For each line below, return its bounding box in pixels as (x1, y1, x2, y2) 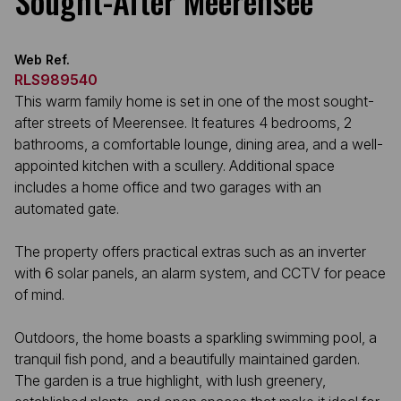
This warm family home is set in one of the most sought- (14, 92, 374, 110)
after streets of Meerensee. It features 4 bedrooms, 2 (14, 114, 352, 132)
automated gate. (14, 200, 119, 218)
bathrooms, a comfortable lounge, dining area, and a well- (14, 135, 383, 153)
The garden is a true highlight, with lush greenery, (14, 371, 326, 389)
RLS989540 (14, 71, 98, 89)
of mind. (14, 286, 64, 303)
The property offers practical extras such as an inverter (14, 243, 366, 260)
